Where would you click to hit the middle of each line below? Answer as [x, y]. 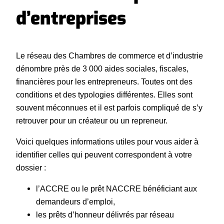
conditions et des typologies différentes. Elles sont [104, 94]
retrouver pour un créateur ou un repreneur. [92, 120]
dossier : [31, 167]
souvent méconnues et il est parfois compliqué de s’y [109, 107]
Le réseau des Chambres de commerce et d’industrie [109, 55]
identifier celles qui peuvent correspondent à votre [104, 154]
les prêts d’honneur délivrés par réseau [105, 215]
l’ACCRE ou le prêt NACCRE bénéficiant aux [116, 189]
